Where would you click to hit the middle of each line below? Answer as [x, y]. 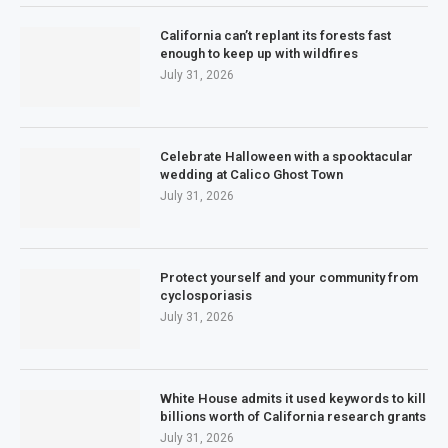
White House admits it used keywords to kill [293, 398]
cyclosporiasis [206, 295]
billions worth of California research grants [293, 416]
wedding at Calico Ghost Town [251, 174]
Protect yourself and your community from [289, 277]
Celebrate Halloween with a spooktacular [286, 156]
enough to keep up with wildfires [259, 53]
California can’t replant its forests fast [275, 35]
